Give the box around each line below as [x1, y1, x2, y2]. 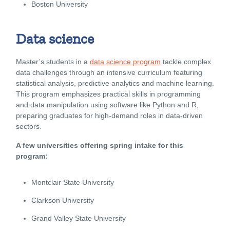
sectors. [16, 122, 42, 130]
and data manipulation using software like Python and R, [16, 100, 199, 109]
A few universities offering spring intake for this [16, 141, 183, 149]
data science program [90, 57, 161, 66]
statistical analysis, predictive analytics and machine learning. [16, 79, 214, 87]
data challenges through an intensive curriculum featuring [16, 68, 202, 76]
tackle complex [161, 57, 211, 66]
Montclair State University [31, 178, 114, 186]
